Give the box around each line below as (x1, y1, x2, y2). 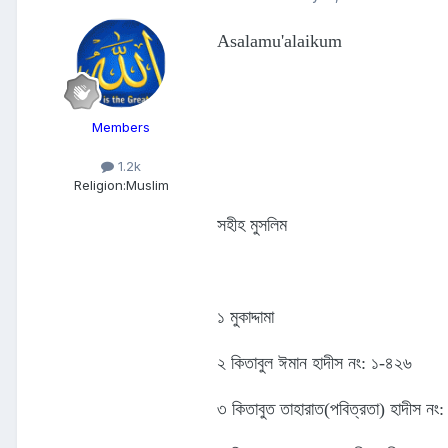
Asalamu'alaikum (217, 31, 342, 52)
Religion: (73, 177, 126, 194)
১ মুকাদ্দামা (217, 307, 274, 328)
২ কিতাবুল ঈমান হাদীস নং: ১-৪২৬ (217, 353, 412, 374)
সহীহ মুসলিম (217, 215, 287, 236)
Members (92, 119, 150, 136)
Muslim (125, 177, 169, 194)
